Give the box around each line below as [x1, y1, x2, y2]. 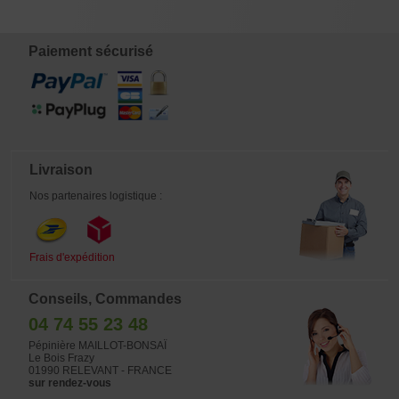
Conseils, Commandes [28, 291, 182, 306]
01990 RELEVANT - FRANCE [28, 364, 172, 377]
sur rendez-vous [28, 377, 111, 389]
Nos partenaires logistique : [29, 190, 162, 202]
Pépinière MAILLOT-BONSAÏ [28, 339, 167, 352]
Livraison [29, 162, 93, 177]
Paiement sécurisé [28, 44, 153, 59]
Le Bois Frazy [28, 352, 94, 364]
